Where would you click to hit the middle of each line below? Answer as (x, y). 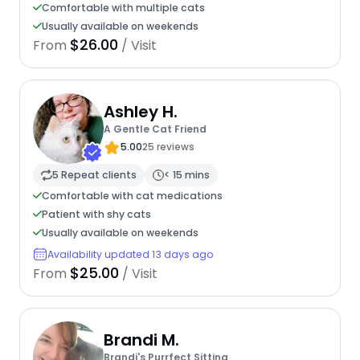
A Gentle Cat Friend (155, 129)
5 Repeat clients (94, 175)
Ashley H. (140, 112)
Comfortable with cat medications (132, 195)
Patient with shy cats (96, 214)
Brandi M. (141, 340)
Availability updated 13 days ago (130, 254)
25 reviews (168, 147)
